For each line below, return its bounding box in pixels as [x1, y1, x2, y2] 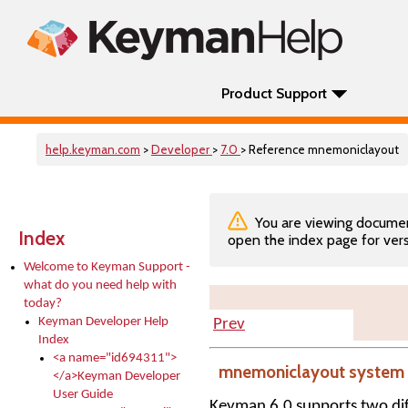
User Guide [53, 388, 113, 402]
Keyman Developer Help [38, 315, 168, 329]
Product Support [221, 85, 327, 102]
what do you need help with [24, 279, 177, 292]
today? [24, 297, 62, 311]
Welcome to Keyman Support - [24, 260, 190, 274]
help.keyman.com [46, 142, 140, 157]
